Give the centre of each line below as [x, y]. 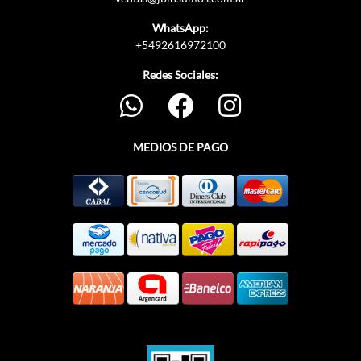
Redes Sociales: [180, 75]
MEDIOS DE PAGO [180, 147]
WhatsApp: [180, 28]
